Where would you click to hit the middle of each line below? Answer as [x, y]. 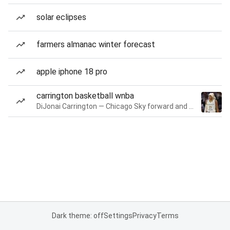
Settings [118, 216]
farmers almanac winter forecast [96, 44]
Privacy [144, 216]
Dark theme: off [78, 216]
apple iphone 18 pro [72, 72]
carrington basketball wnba [85, 96]
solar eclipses [61, 17]
